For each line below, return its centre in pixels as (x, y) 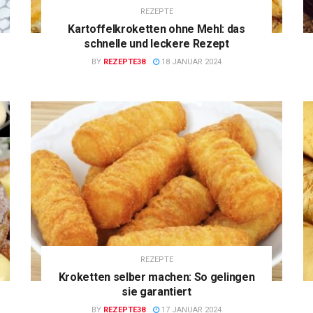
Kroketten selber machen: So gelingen (156, 277)
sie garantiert (156, 292)
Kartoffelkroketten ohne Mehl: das (156, 29)
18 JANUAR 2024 (190, 61)
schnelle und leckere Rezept (156, 43)
